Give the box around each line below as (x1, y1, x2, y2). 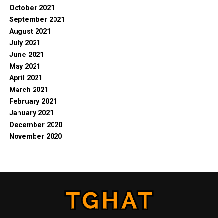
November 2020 (9, 132, 62, 141)
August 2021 (9, 27, 51, 36)
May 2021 (9, 62, 40, 71)
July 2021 (9, 39, 40, 48)
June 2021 (9, 51, 44, 59)
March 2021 (9, 86, 48, 94)
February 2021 (9, 97, 57, 106)
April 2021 (9, 74, 42, 83)
